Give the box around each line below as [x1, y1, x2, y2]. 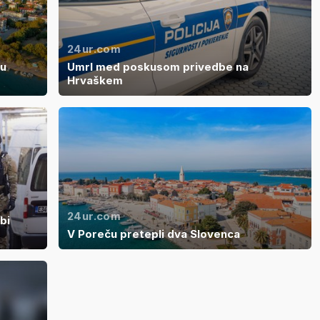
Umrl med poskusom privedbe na [67, 59, 249, 74]
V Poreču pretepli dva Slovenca [67, 227, 240, 241]
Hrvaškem [67, 73, 123, 87]
